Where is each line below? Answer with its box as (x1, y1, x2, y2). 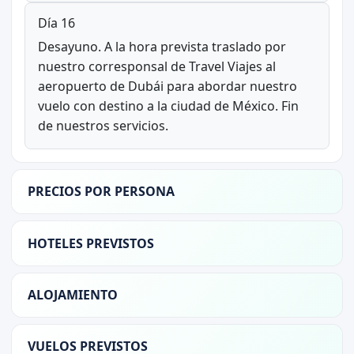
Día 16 (37, 13, 75, 32)
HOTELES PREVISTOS (27, 234, 154, 252)
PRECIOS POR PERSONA (27, 183, 175, 201)
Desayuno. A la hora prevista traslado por (37, 37, 286, 55)
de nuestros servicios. (37, 116, 168, 134)
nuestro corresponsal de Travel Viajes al (37, 57, 276, 75)
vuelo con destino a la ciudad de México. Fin (37, 96, 299, 115)
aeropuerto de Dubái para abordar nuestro (37, 77, 297, 95)
